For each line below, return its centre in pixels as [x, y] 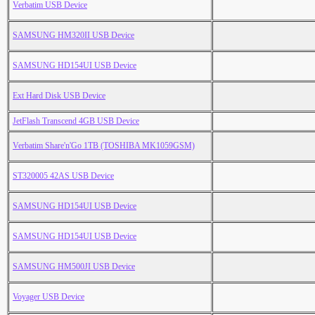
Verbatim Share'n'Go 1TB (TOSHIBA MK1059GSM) [104, 146]
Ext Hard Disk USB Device [59, 96]
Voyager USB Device [49, 297]
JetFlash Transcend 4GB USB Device [76, 121]
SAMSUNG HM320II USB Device [73, 36]
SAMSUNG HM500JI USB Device [74, 267]
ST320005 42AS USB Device [63, 176]
